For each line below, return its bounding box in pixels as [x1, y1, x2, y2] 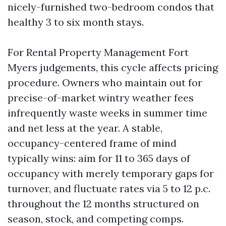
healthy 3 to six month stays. [8, 16, 144, 28]
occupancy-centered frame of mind [8, 137, 177, 149]
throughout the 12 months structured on [8, 197, 199, 210]
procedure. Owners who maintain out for [8, 76, 202, 89]
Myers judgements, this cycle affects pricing [8, 61, 218, 74]
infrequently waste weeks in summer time [8, 106, 207, 119]
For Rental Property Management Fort [8, 46, 189, 59]
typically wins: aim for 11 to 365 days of [8, 152, 190, 164]
